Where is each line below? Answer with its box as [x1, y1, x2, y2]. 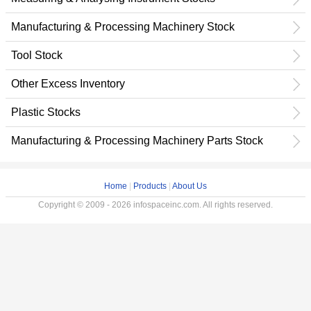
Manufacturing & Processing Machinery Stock [11, 21, 235, 33]
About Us [172, 181, 207, 191]
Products [133, 181, 167, 191]
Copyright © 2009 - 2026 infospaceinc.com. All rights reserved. [38, 200, 273, 210]
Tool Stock [11, 49, 62, 61]
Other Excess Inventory [11, 78, 125, 90]
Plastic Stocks [11, 106, 81, 118]
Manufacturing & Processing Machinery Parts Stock [11, 135, 263, 146]
